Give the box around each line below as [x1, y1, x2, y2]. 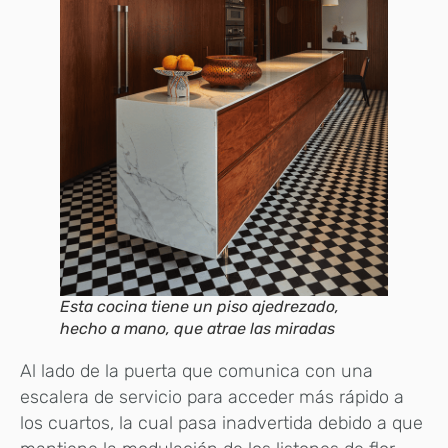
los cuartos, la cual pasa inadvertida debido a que [20, 411, 423, 434]
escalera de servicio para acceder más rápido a [20, 385, 404, 408]
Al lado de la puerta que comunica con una [20, 359, 373, 382]
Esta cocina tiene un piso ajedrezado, [60, 296, 339, 316]
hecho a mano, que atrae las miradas [60, 318, 335, 338]
